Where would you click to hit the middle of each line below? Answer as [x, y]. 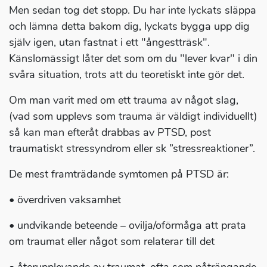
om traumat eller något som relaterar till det [112, 242]
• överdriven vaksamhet [65, 200]
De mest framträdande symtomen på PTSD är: [119, 174]
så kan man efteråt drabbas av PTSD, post [110, 133]
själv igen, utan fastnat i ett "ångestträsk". [109, 43]
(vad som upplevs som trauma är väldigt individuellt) [133, 117]
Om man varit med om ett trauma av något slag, [124, 100]
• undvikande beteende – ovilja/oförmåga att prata [128, 226]
